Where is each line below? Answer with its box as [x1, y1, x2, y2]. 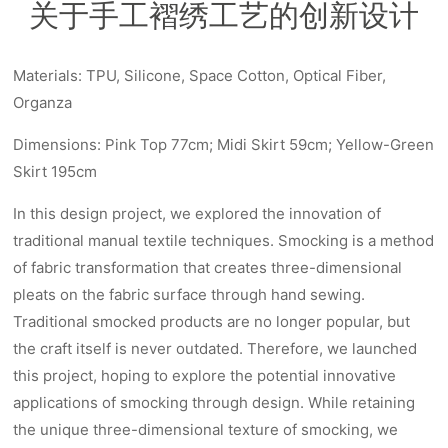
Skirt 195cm [13, 162, 98, 182]
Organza [13, 93, 73, 113]
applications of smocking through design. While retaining [13, 393, 416, 413]
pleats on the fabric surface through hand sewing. [13, 285, 366, 305]
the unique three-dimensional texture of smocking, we [13, 420, 399, 440]
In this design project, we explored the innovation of [13, 204, 382, 224]
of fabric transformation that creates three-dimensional [13, 258, 403, 278]
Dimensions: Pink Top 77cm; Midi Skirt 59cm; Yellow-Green [13, 135, 435, 155]
